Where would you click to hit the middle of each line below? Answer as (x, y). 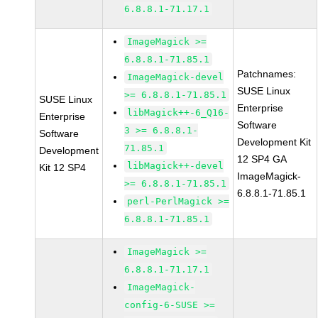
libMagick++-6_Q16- (179, 113)
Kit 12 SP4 (63, 168)
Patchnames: (267, 74)
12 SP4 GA (262, 159)
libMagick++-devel (176, 166)
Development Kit (274, 142)
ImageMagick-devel (176, 77)
